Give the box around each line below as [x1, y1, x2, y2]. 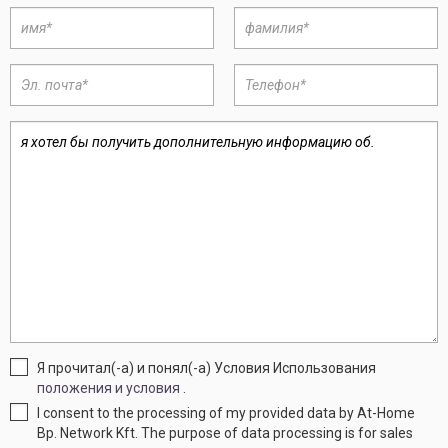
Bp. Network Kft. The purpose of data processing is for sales [37, 425, 414, 441]
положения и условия [37, 380, 181, 396]
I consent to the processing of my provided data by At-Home [37, 405, 416, 421]
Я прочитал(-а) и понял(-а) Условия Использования [37, 360, 377, 376]
